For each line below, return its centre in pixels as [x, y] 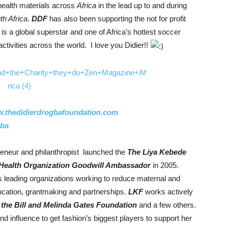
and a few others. [167, 205]
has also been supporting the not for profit [118, 19]
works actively [169, 191]
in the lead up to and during [141, 5]
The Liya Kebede [157, 152]
